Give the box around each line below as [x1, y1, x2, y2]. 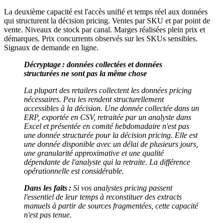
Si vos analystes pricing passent [73, 184, 172, 193]
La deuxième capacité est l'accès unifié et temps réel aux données [4, 7, 208, 16]
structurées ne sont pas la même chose [24, 69, 147, 78]
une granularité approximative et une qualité [24, 149, 164, 158]
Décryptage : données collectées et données [24, 60, 162, 69]
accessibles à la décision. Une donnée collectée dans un [24, 104, 199, 113]
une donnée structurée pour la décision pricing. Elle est [24, 131, 198, 140]
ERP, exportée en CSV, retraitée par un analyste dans [24, 113, 191, 122]
